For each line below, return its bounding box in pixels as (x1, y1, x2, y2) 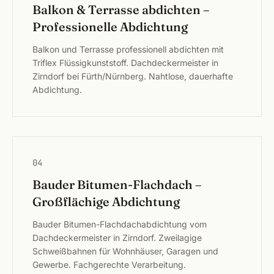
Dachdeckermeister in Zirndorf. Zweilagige (32, 232, 202, 243)
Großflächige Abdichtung (32, 194, 180, 209)
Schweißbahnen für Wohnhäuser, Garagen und (32, 246, 218, 256)
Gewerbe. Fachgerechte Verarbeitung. (32, 259, 186, 270)
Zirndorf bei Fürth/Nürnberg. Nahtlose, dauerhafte (32, 71, 233, 81)
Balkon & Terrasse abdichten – (32, 2, 209, 17)
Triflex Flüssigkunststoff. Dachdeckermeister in (32, 57, 218, 68)
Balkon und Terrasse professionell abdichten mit (32, 44, 224, 54)
